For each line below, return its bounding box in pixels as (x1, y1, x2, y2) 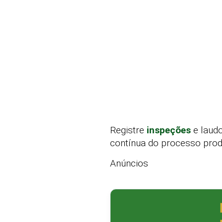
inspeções (147, 124, 191, 136)
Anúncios (110, 157, 148, 169)
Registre (110, 124, 147, 136)
